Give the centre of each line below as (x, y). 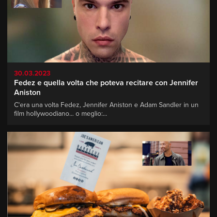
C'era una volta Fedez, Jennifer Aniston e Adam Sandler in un (106, 105)
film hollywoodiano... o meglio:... (61, 113)
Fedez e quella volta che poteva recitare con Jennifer (106, 83)
